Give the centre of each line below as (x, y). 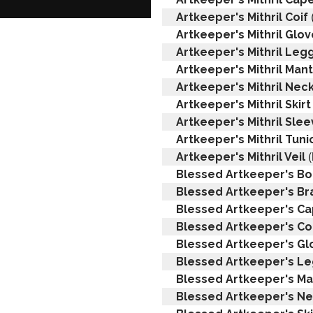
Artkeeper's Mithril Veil (241, 156)
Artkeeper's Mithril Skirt (243, 104)
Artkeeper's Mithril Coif (242, 17)
